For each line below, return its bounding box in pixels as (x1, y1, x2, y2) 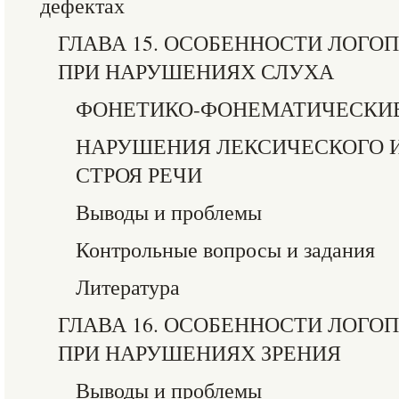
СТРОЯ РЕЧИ (76, 160, 202, 189)
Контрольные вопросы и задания (76, 235, 375, 264)
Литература (76, 273, 180, 301)
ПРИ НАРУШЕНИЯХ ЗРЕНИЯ (58, 338, 341, 367)
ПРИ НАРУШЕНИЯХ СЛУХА (58, 57, 334, 85)
